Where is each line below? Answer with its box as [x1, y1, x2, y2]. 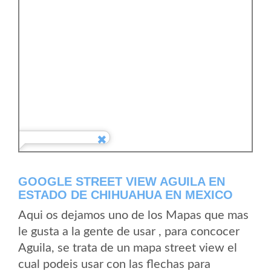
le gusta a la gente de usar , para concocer [18, 226, 240, 238]
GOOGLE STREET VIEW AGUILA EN [18, 175, 225, 188]
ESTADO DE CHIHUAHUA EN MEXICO [18, 188, 233, 201]
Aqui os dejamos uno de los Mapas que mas [18, 209, 249, 221]
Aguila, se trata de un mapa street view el [18, 242, 237, 254]
